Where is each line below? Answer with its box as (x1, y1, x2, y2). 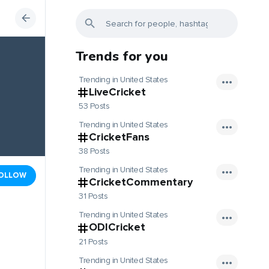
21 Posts (79, 236, 107, 247)
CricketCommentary (89, 175, 193, 189)
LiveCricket (89, 85, 146, 98)
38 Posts (79, 146, 109, 157)
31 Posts (79, 191, 107, 202)
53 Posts (79, 101, 109, 112)
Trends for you (76, 47, 168, 65)
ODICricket (89, 220, 145, 234)
